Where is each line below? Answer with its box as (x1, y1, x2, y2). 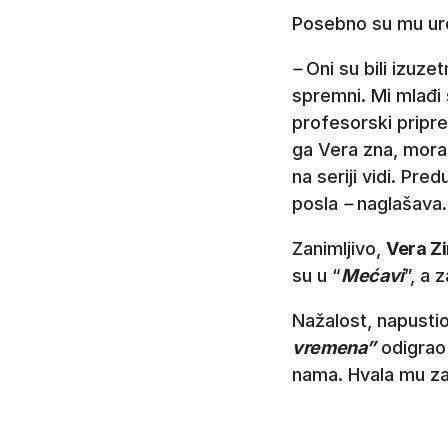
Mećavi (341, 264, 404, 286)
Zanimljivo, (292, 237, 386, 259)
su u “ (292, 264, 341, 286)
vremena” (292, 336, 377, 358)
